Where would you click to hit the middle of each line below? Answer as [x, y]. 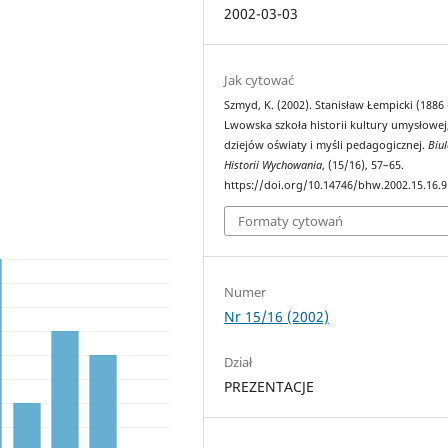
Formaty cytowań [291, 220]
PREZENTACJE [269, 386]
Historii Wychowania [273, 165]
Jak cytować [259, 80]
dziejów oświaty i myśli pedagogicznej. [326, 145]
